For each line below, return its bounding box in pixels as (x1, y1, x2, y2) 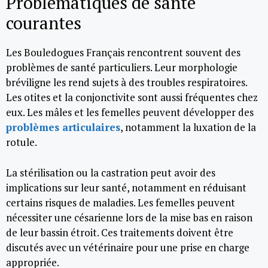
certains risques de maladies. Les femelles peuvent (6, 195, 235, 209)
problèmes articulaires (6, 120, 120, 134)
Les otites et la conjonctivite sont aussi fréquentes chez (6, 90, 258, 104)
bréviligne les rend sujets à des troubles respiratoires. (6, 75, 247, 89)
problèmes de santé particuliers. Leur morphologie (6, 60, 237, 74)
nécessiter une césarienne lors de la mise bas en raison (6, 210, 252, 224)
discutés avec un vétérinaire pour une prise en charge (6, 240, 249, 254)
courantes (6, 11, 81, 34)
